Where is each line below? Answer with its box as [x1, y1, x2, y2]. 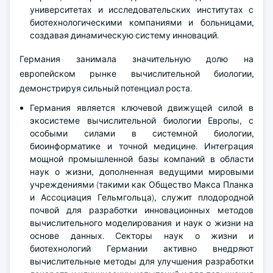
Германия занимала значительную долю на [19, 54, 253, 65]
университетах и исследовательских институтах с [30, 4, 253, 15]
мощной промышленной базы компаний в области [30, 154, 253, 165]
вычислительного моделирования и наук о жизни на [30, 218, 253, 229]
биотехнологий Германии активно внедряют [30, 243, 253, 254]
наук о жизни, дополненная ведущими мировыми [30, 166, 253, 177]
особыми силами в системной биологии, [30, 128, 253, 139]
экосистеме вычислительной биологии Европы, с [30, 115, 253, 126]
